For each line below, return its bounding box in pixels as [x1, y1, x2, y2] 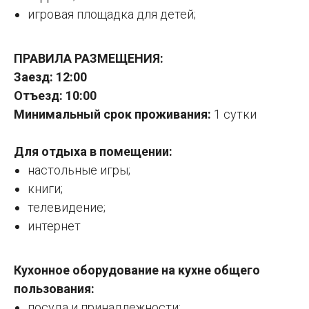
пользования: [14, 281, 94, 296]
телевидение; [28, 199, 106, 215]
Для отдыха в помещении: [14, 143, 172, 159]
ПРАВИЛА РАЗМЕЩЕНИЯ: [14, 50, 163, 66]
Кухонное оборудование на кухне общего [14, 262, 260, 277]
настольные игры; [28, 162, 130, 177]
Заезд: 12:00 [14, 69, 87, 84]
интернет [28, 218, 81, 233]
